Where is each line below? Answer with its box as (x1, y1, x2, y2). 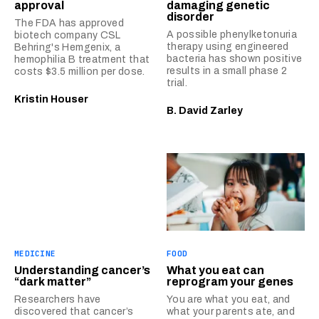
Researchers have (14, 293, 101, 305)
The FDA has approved (14, 17, 124, 28)
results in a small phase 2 (167, 65, 288, 76)
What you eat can (167, 263, 264, 276)
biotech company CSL (14, 29, 121, 41)
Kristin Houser (14, 93, 88, 105)
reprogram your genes (167, 275, 293, 288)
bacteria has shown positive (167, 53, 303, 64)
